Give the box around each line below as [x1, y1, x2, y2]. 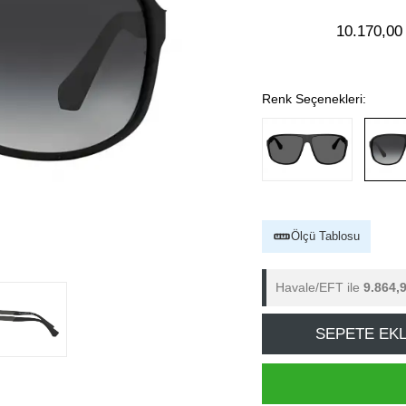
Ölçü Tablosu [291, 229, 360, 243]
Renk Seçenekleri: [262, 92, 366, 106]
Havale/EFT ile [275, 280, 363, 295]
